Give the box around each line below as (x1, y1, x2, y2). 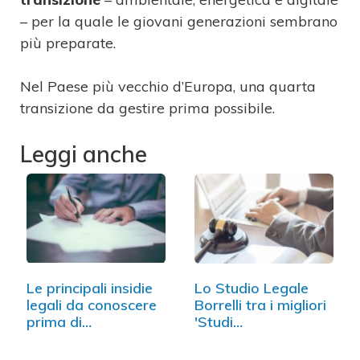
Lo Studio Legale (194, 278, 309, 297)
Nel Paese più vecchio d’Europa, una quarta (20, 77, 316, 96)
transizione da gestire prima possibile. (20, 99, 275, 118)
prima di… (27, 312, 92, 331)
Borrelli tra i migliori (194, 295, 326, 314)
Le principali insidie (27, 278, 153, 297)
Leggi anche (20, 140, 147, 169)
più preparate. (20, 34, 116, 53)
